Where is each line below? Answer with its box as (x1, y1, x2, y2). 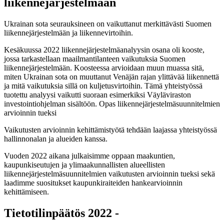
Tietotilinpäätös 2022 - (4, 206, 119, 219)
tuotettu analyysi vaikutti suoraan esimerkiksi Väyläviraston (4, 90, 191, 99)
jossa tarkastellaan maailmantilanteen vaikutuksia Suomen (4, 54, 185, 63)
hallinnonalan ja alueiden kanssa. (4, 134, 107, 143)
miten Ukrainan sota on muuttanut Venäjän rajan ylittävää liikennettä (4, 72, 219, 81)
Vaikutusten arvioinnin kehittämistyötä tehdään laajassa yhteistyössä (4, 125, 217, 134)
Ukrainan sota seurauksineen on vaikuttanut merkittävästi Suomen (4, 19, 211, 28)
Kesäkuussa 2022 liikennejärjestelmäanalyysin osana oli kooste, (4, 45, 204, 54)
